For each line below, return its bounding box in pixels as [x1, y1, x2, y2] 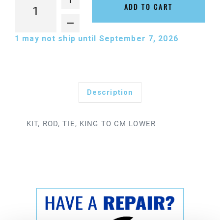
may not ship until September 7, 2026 [20, 34, 183, 44]
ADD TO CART [124, 1, 173, 12]
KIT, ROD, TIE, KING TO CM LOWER [27, 119, 156, 129]
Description [86, 88, 134, 97]
